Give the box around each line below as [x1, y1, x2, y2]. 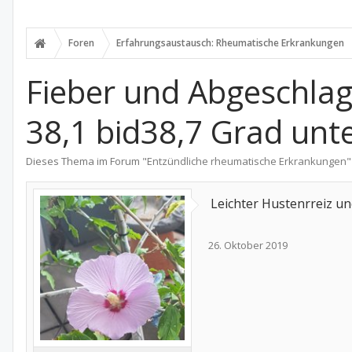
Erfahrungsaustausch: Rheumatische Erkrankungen [116, 36, 344, 49]
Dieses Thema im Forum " [26, 154, 147, 168]
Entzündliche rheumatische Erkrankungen [147, 154, 346, 168]
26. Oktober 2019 [208, 238, 288, 252]
